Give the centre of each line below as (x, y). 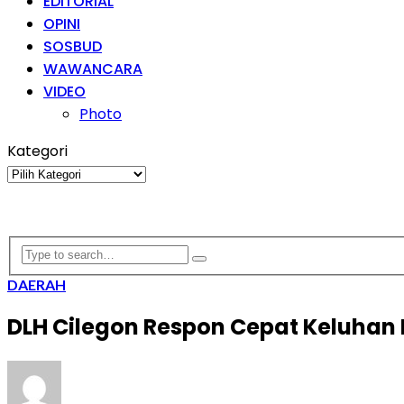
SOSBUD (73, 46)
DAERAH (37, 285)
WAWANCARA (93, 69)
